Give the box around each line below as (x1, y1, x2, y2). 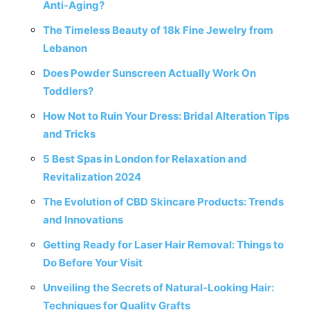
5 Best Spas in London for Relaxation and (43, 152, 247, 165)
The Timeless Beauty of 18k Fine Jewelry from (43, 24, 273, 37)
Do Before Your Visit (43, 256, 143, 269)
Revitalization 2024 (43, 170, 141, 183)
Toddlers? (43, 84, 93, 98)
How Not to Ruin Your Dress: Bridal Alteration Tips (43, 109, 289, 122)
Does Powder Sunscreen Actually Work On (43, 66, 256, 80)
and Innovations (43, 213, 123, 226)
